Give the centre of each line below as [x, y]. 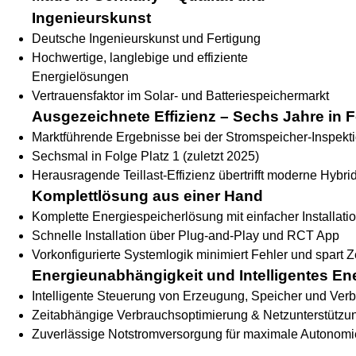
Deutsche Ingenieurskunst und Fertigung [146, 39]
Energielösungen [80, 77]
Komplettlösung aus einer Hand [147, 196]
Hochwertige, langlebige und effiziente [140, 58]
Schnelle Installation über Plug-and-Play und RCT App [186, 236]
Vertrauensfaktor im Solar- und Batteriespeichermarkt [180, 96]
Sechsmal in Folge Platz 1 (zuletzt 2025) [145, 156]
